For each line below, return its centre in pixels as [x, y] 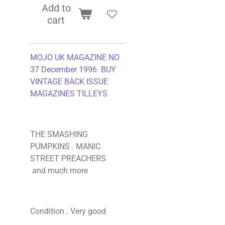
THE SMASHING [59, 134]
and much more [61, 170]
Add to [56, 8]
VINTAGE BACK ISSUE [69, 82]
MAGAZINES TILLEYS [69, 94]
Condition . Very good [69, 211]
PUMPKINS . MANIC [65, 146]
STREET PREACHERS [69, 158]
